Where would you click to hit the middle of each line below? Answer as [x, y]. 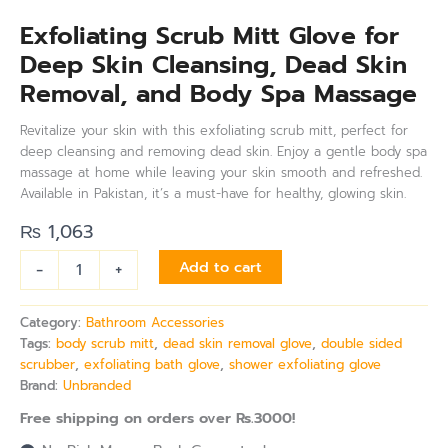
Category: [53, 323]
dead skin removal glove [237, 344]
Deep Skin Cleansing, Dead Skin [213, 64]
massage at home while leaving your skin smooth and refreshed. [221, 172]
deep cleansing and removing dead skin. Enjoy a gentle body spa [223, 151]
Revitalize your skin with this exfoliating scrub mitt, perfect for [214, 130]
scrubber [47, 365]
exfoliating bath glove [152, 365]
